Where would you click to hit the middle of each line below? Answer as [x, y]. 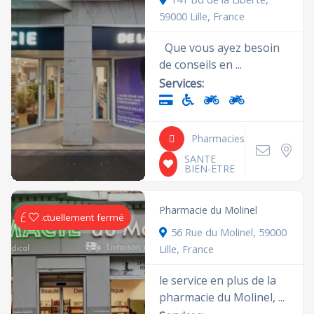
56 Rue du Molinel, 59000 [229, 232]
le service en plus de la [218, 280]
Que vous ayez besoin [220, 47]
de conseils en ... [201, 64]
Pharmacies [218, 138]
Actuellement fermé [81, 217]
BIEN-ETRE [210, 168]
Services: [182, 83]
